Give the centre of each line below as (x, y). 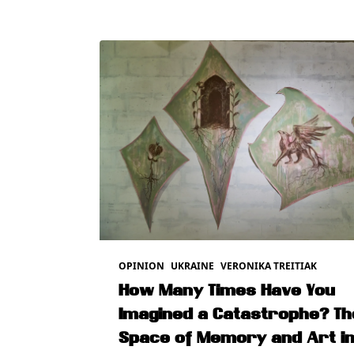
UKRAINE (192, 265)
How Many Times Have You (227, 291)
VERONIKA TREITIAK (269, 265)
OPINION (141, 265)
